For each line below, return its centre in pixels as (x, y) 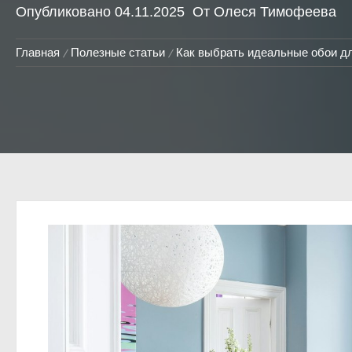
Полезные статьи (118, 52)
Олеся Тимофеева (275, 12)
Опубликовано (65, 12)
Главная (38, 52)
